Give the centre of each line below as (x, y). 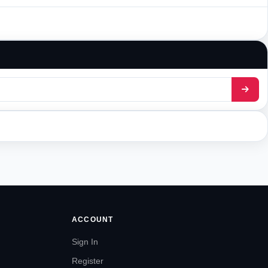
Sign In (85, 242)
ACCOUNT (93, 220)
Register (88, 261)
